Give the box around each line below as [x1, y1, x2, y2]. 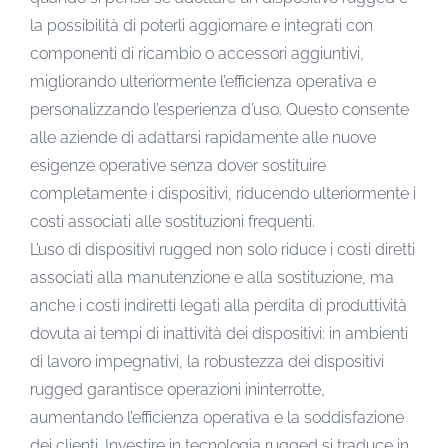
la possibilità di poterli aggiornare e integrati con [30, 15, 373, 35]
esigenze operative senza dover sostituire [30, 155, 326, 175]
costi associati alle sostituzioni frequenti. [30, 211, 315, 231]
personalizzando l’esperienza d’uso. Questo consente [30, 99, 409, 119]
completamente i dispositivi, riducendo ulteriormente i [30, 183, 416, 203]
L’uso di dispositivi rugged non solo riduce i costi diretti [30, 239, 415, 259]
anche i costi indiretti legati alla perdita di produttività [30, 295, 407, 315]
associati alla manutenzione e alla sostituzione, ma [30, 267, 394, 287]
